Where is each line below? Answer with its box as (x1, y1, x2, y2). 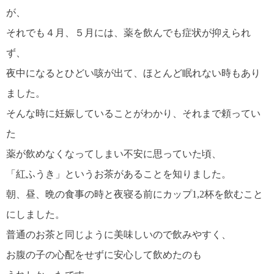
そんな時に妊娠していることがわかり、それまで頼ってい (6, 108, 261, 119)
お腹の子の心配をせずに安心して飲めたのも (6, 249, 202, 260)
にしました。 (6, 209, 65, 220)
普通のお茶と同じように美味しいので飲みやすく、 (6, 229, 231, 240)
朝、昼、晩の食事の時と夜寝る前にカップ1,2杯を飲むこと (6, 188, 263, 199)
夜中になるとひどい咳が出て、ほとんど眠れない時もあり (6, 67, 261, 78)
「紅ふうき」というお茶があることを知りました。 (6, 168, 231, 179)
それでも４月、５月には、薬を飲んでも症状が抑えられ (6, 27, 251, 38)
